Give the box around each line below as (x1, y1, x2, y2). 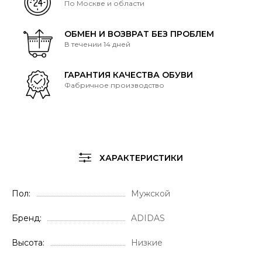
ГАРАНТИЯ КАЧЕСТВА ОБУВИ (64, 69, 193, 80)
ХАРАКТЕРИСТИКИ (96, 152, 183, 163)
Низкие (131, 237, 163, 248)
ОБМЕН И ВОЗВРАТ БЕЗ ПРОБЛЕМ (64, 28, 214, 39)
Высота (12, 237, 43, 248)
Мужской (131, 188, 170, 199)
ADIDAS (131, 212, 165, 223)
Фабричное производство (64, 80, 164, 89)
